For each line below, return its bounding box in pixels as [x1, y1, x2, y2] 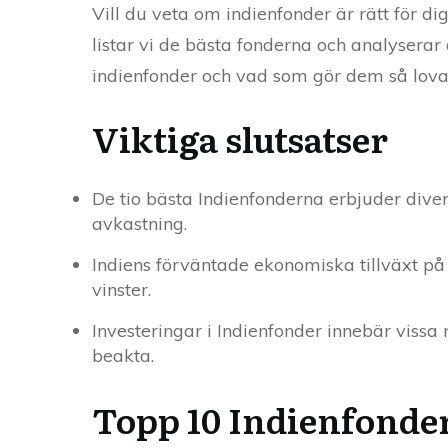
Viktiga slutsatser [92, 113, 388, 164]
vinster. [92, 278, 151, 302]
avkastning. [92, 212, 187, 236]
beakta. [92, 344, 154, 368]
